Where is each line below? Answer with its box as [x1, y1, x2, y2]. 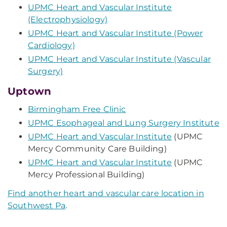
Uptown [8, 85, 52, 97]
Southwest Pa [8, 201, 65, 210]
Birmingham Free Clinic [28, 104, 126, 114]
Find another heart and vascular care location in [8, 188, 204, 198]
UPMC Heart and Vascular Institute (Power [28, 28, 203, 38]
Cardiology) [28, 41, 75, 50]
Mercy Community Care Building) [28, 144, 167, 154]
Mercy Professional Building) [28, 170, 145, 179]
